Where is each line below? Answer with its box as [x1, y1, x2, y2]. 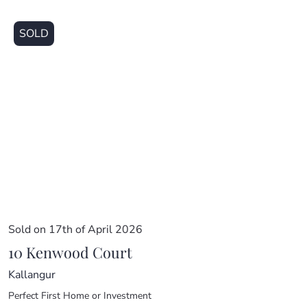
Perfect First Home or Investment [8, 288, 151, 302]
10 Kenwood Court [8, 241, 132, 262]
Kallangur [8, 267, 56, 282]
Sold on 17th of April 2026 [8, 221, 143, 237]
